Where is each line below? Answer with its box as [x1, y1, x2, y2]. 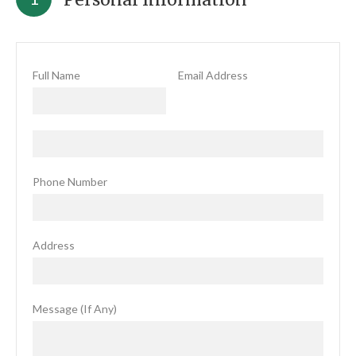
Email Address [178, 68, 248, 82]
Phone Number [33, 175, 107, 188]
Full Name [33, 68, 80, 82]
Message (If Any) [33, 302, 117, 315]
